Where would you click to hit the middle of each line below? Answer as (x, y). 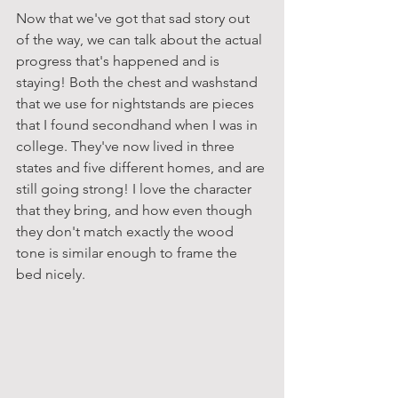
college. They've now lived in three (127, 146)
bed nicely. (51, 274)
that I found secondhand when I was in (139, 124)
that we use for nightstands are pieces (137, 103)
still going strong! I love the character (135, 188)
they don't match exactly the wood (127, 231)
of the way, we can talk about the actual (141, 39)
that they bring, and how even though (136, 210)
